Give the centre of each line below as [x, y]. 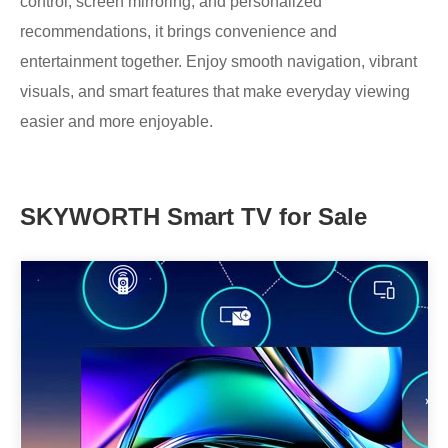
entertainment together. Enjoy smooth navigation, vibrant [218, 62]
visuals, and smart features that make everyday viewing [215, 92]
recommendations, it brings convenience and [178, 32]
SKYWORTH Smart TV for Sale [193, 217]
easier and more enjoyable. [116, 122]
